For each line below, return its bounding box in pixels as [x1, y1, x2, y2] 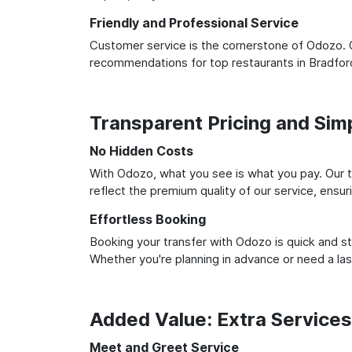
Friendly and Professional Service [90, 14, 299, 31]
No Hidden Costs [90, 142, 193, 159]
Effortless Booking [90, 211, 206, 227]
